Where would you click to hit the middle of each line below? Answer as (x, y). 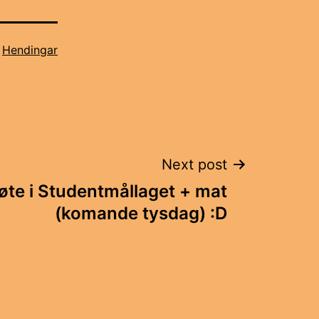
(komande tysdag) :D (141, 213)
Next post (194, 164)
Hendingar (30, 49)
